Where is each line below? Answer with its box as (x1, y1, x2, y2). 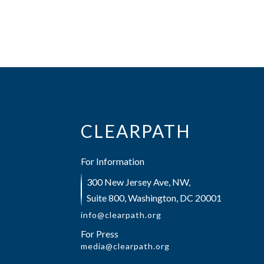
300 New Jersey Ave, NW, (87, 176, 192, 187)
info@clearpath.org (81, 210, 161, 220)
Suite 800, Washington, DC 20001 (87, 192, 222, 203)
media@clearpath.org (81, 241, 170, 251)
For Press (81, 228, 118, 239)
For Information (81, 156, 144, 167)
